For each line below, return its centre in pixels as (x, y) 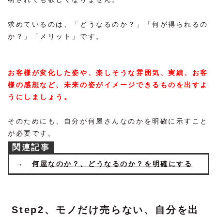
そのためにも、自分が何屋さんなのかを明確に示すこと (108, 121)
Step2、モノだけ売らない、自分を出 (106, 209)
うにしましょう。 (40, 97)
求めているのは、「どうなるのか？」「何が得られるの (108, 24)
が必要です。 (32, 133)
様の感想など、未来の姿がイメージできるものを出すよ (108, 85)
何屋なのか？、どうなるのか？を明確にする (112, 163)
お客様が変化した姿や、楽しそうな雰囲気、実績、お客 (108, 72)
